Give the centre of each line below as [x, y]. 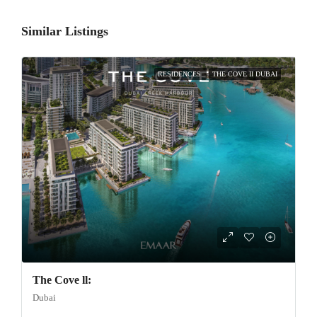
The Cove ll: [62, 279]
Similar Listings [65, 31]
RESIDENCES [180, 74]
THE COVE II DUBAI [245, 74]
